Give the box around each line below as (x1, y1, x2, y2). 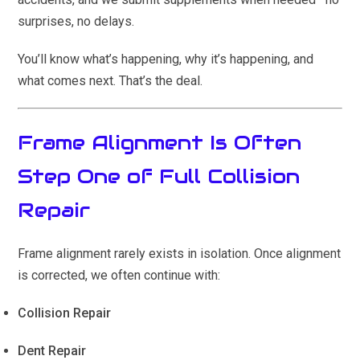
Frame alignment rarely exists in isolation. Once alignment (18, 246, 342, 262)
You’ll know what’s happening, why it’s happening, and (18, 51, 314, 67)
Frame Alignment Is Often (18, 129, 302, 156)
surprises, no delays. (18, 14, 135, 30)
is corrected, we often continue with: (18, 268, 221, 284)
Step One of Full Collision (18, 163, 301, 190)
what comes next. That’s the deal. (18, 73, 203, 89)
